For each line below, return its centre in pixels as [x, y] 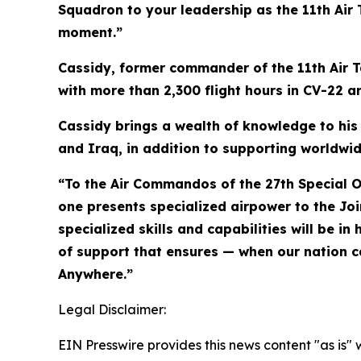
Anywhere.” [95, 274]
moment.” [90, 32]
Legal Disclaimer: [112, 309]
